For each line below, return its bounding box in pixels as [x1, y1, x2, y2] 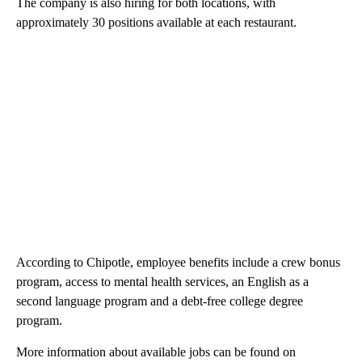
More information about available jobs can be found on [16, 344, 296, 359]
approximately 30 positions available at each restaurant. [16, 15, 297, 29]
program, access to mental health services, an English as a [16, 274, 309, 288]
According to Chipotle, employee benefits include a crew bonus [16, 255, 340, 269]
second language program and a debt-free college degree [16, 293, 303, 308]
